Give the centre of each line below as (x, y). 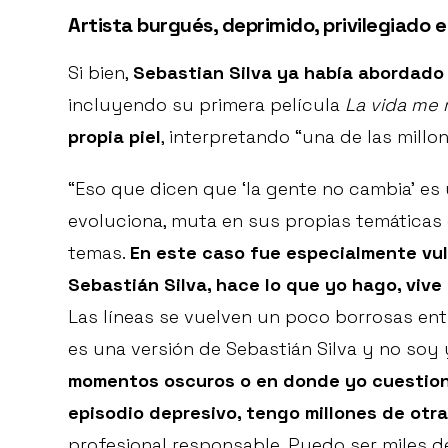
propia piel (114, 136)
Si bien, (100, 72)
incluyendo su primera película (206, 104)
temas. (99, 252)
